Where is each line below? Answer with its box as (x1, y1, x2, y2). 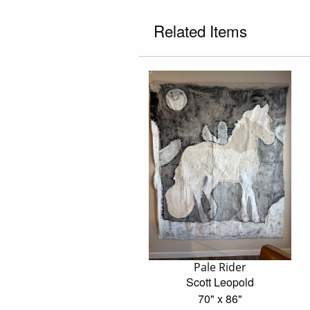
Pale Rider (193, 259, 246, 275)
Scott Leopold (185, 274, 254, 291)
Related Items (153, 19, 247, 42)
